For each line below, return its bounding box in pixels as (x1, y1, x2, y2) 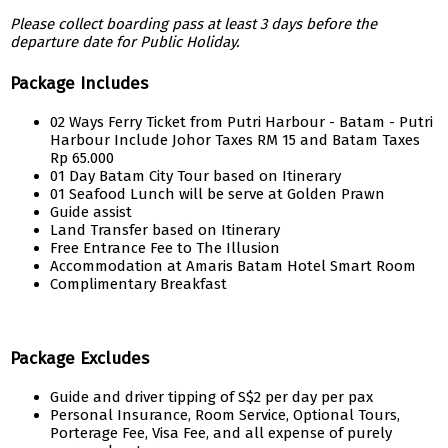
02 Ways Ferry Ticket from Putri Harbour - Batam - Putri (50, 113, 433, 131)
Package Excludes (10, 348, 149, 369)
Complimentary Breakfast (50, 275, 227, 293)
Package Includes (10, 73, 148, 94)
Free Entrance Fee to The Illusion (50, 239, 280, 257)
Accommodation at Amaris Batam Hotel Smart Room (50, 257, 416, 275)
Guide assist (50, 203, 132, 221)
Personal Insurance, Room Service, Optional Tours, (50, 406, 400, 424)
